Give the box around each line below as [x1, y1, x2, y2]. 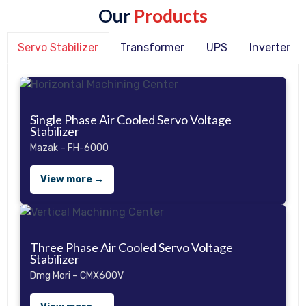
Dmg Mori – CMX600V [30, 269, 124, 281]
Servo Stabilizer [18, 40, 98, 54]
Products [134, 5, 208, 27]
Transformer [120, 40, 184, 54]
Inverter [249, 40, 290, 54]
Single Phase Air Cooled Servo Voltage [30, 111, 232, 127]
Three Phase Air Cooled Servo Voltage [30, 239, 233, 255]
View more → [40, 173, 104, 185]
